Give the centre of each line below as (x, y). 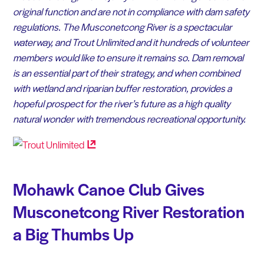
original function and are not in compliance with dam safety (131, 11)
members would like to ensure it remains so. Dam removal (128, 57)
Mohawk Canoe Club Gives (108, 189)
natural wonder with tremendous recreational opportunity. (129, 118)
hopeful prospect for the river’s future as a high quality (121, 103)
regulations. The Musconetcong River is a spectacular (122, 26)
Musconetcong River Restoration (128, 211)
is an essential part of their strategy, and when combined (126, 72)
